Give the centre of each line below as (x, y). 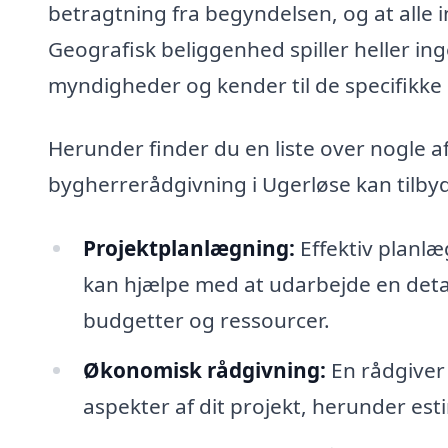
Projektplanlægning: (188, 247)
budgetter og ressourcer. (206, 319)
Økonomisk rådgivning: (204, 369)
